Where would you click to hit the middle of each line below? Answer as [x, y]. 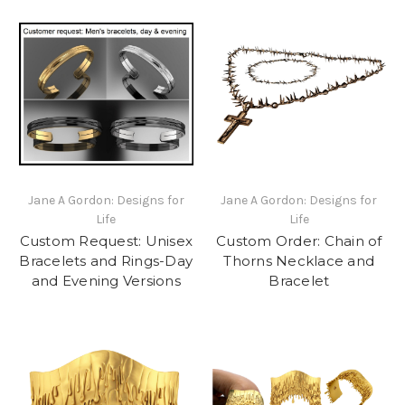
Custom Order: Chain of [299, 241]
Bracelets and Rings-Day [106, 261]
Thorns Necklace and [299, 261]
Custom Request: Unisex [106, 241]
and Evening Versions [106, 281]
